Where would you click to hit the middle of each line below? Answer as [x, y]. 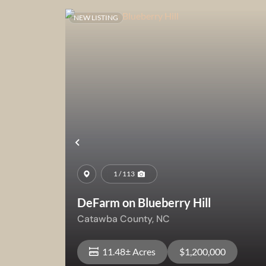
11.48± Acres [129, 251]
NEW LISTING [96, 18]
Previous [104, 147]
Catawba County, [116, 218]
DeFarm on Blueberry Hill [144, 202]
